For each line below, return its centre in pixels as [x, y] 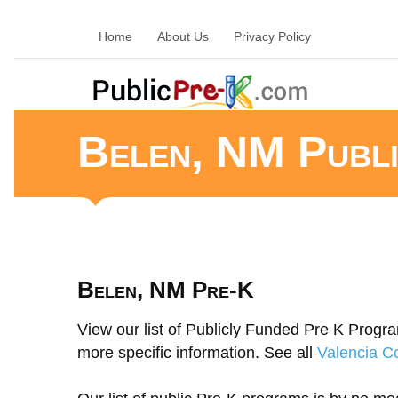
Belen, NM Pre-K [166, 290]
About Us [183, 36]
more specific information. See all [197, 353]
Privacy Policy [272, 36]
